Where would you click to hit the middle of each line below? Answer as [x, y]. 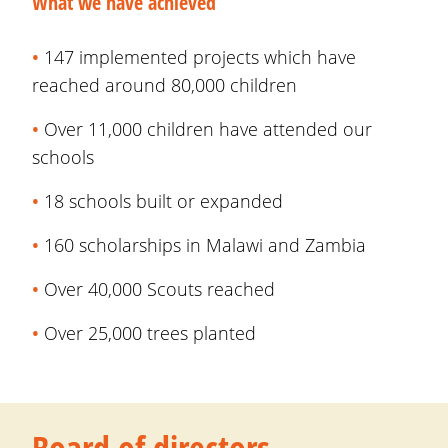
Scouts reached [211, 289]
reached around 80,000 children [169, 85]
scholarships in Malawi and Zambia [222, 245]
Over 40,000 [93, 289]
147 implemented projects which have [200, 57]
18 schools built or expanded [166, 201]
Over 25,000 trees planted [147, 333]
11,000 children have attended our [227, 129]
